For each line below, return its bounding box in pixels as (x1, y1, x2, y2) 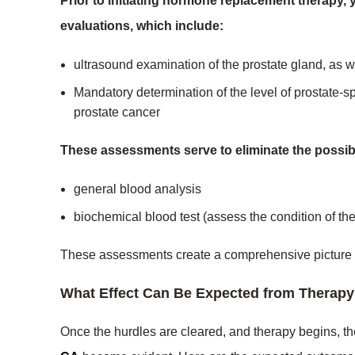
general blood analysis (74, 182, 201, 196)
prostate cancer (74, 105, 160, 119)
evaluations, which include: (60, 19, 223, 32)
